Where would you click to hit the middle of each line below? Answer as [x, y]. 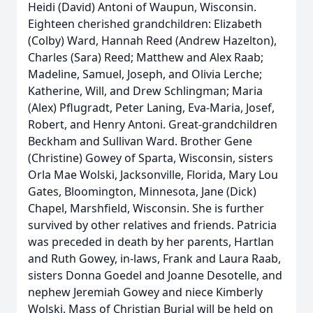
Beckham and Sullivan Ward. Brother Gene [140, 141]
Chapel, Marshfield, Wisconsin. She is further [146, 208]
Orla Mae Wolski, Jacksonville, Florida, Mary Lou [153, 175]
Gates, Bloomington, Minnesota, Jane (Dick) [142, 191]
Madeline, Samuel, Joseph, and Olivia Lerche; [145, 74]
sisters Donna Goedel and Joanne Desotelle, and [155, 275]
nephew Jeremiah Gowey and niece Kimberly [145, 292]
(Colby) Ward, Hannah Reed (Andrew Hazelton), [152, 41]
